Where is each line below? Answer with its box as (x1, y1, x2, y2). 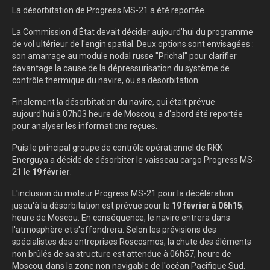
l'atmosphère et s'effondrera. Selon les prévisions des (12, 225, 216, 235)
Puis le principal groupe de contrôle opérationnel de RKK (12, 143, 222, 153)
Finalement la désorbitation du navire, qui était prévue (12, 97, 215, 107)
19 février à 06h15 (172, 201, 242, 211)
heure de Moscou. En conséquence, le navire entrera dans (12, 213, 230, 223)
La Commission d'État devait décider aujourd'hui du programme (12, 27, 253, 37)
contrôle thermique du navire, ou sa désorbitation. (12, 75, 200, 86)
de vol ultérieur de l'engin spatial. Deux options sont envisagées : (12, 39, 254, 49)
